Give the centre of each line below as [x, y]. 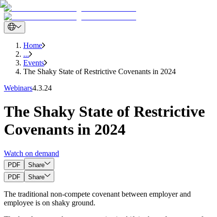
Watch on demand [31, 153]
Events [34, 63]
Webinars [18, 88]
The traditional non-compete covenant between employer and [97, 194]
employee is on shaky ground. [50, 202]
